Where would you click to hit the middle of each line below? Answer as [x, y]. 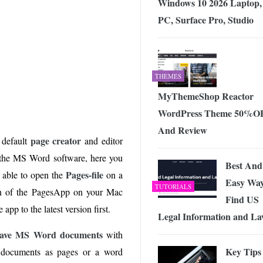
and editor [102, 141]
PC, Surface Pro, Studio [206, 20]
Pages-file [84, 175]
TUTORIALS [173, 186]
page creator [56, 141]
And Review [183, 130]
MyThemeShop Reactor [206, 96]
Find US [242, 199]
